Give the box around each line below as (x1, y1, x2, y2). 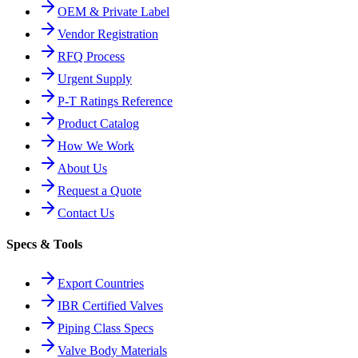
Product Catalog (58, 116, 139, 130)
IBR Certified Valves (58, 299, 163, 313)
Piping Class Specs (58, 321, 153, 336)
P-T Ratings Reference (58, 93, 173, 108)
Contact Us (58, 205, 114, 220)
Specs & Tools (6, 237, 82, 252)
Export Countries (58, 276, 144, 291)
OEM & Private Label (58, 4, 169, 18)
